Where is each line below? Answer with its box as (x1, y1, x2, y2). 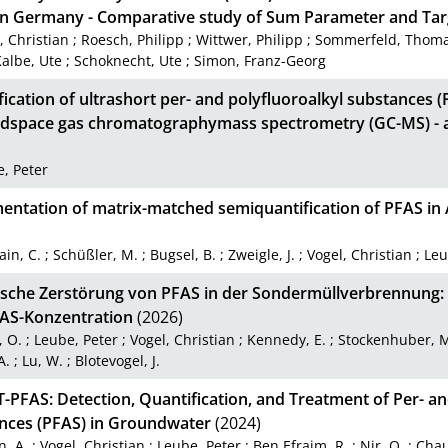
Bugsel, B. (150, 244, 217, 264)
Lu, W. (21, 350, 63, 370)
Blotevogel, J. (74, 350, 160, 370)
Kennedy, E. (247, 329, 327, 349)
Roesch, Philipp (81, 29, 185, 49)
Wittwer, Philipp (196, 29, 304, 49)
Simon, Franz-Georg (193, 50, 326, 70)
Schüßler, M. (53, 244, 139, 264)
